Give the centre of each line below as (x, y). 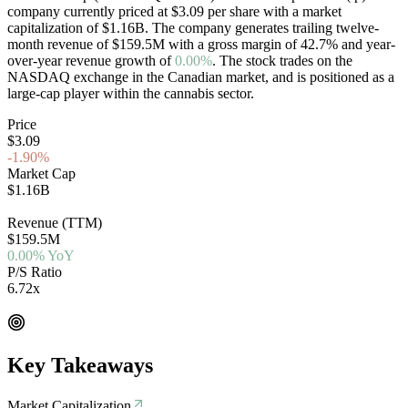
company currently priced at (87, 11)
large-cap (34, 93)
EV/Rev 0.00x (49, 304)
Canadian (195, 76)
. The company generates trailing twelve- (262, 27)
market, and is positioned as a (308, 76)
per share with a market (275, 11)
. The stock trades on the (282, 60)
